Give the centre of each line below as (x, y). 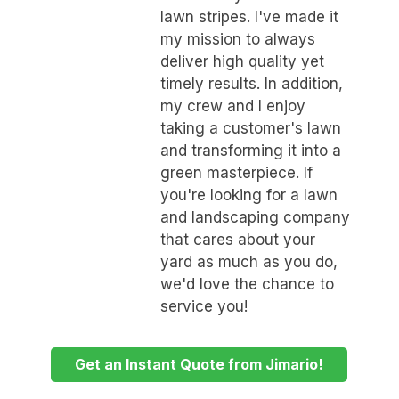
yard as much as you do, (248, 261)
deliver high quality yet (242, 61)
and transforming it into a (250, 150)
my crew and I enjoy (232, 106)
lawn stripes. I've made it (249, 16)
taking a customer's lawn (250, 128)
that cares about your (237, 239)
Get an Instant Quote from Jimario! (199, 365)
